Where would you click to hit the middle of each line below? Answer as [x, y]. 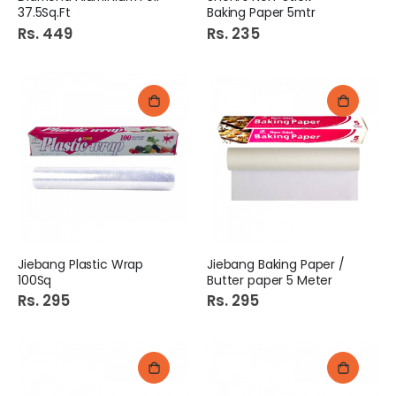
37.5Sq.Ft [44, 13]
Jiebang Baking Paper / [276, 264]
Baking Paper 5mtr [261, 13]
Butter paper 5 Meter [270, 280]
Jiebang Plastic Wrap [81, 264]
